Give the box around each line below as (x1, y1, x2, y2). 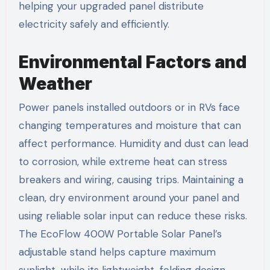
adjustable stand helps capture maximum (18, 245, 216, 259)
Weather (18, 73, 92, 94)
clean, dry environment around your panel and (18, 191, 239, 205)
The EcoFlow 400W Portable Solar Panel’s (18, 227, 222, 241)
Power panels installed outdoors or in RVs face (18, 101, 240, 115)
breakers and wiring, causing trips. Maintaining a (18, 173, 243, 187)
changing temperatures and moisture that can (18, 119, 241, 133)
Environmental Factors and (18, 51, 246, 72)
